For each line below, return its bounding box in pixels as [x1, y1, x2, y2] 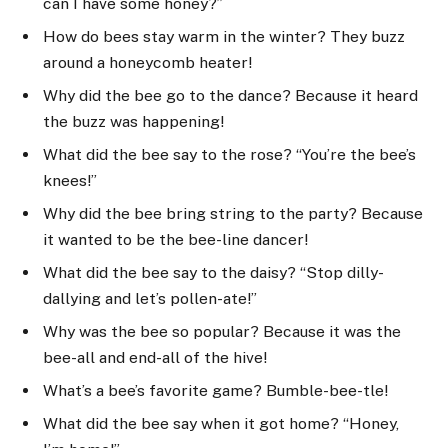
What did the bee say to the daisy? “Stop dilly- [43, 262, 384, 282]
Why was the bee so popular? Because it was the [43, 321, 401, 341]
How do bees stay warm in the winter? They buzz [43, 27, 405, 47]
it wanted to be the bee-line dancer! [43, 230, 308, 249]
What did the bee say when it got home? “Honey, [43, 413, 399, 433]
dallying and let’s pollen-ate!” [43, 288, 257, 308]
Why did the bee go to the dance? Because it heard [43, 86, 418, 106]
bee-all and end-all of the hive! [43, 347, 267, 367]
